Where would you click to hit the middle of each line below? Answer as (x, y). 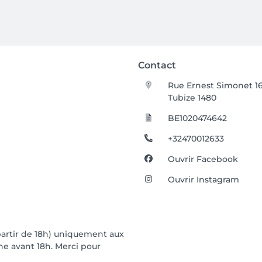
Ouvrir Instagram (204, 180)
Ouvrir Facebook (203, 159)
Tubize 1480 (192, 98)
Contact (157, 65)
